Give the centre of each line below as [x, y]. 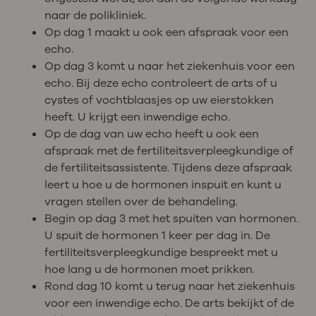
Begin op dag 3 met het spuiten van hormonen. [171, 218]
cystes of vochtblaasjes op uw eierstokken [159, 100]
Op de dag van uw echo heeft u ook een [151, 134]
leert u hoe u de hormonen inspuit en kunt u [163, 184]
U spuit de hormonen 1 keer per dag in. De [157, 235]
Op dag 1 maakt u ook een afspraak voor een [166, 32]
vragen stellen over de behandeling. [141, 201]
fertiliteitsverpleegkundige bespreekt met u [161, 252]
